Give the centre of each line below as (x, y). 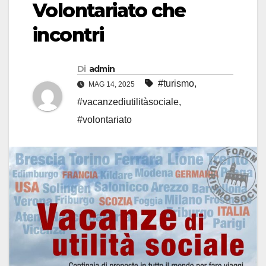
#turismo (176, 84)
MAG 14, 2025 (112, 85)
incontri (68, 35)
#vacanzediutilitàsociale (128, 102)
